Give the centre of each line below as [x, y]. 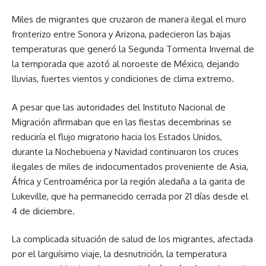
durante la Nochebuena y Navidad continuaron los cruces [125, 151]
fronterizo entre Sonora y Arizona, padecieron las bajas [121, 34]
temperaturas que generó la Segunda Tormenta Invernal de [133, 49]
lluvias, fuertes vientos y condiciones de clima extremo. [123, 79]
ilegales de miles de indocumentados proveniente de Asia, [130, 166]
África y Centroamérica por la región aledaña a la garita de [129, 181]
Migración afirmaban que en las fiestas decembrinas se [122, 122]
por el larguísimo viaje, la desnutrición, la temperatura [119, 254]
